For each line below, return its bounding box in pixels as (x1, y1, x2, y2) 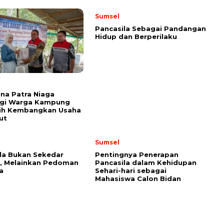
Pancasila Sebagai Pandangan (95, 24, 206, 32)
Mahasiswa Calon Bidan (95, 174, 181, 182)
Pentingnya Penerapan (95, 150, 178, 158)
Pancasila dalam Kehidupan (95, 158, 196, 166)
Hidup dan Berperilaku (95, 32, 179, 40)
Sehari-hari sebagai (95, 166, 166, 174)
